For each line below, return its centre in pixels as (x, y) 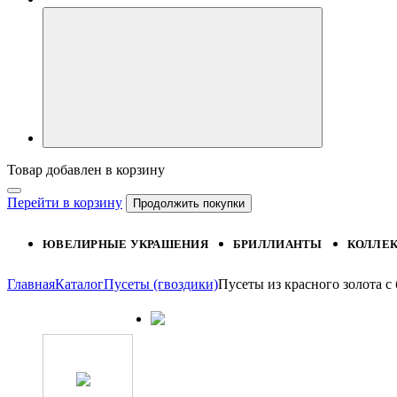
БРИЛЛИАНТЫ (277, 244)
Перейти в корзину (65, 202)
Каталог (79, 284)
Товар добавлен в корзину (86, 170)
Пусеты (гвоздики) (161, 284)
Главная (31, 284)
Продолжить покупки (189, 203)
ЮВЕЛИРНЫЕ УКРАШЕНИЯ (125, 244)
